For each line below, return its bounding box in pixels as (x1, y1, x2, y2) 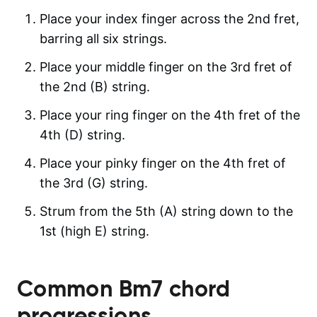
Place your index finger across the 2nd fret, (40, 11, 299, 26)
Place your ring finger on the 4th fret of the (40, 107, 300, 122)
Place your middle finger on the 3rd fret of (40, 59, 292, 74)
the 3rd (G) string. (40, 175, 148, 190)
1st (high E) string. (40, 223, 149, 238)
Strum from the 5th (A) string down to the (40, 203, 293, 219)
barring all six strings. (40, 30, 167, 46)
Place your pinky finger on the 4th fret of (40, 155, 286, 171)
